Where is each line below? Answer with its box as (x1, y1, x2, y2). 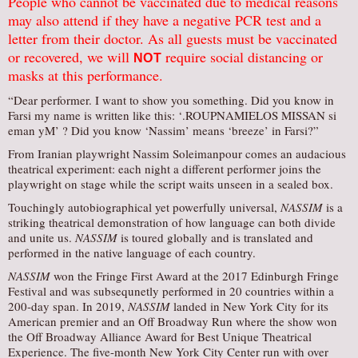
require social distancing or (161, 47, 324, 66)
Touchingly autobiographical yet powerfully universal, (8, 199, 280, 215)
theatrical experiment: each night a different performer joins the (8, 161, 321, 177)
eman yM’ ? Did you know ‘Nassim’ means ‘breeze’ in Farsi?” (8, 122, 319, 138)
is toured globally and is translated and (117, 229, 313, 245)
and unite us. (8, 229, 75, 245)
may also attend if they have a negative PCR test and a (8, 10, 321, 30)
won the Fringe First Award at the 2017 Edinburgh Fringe (50, 268, 339, 284)
